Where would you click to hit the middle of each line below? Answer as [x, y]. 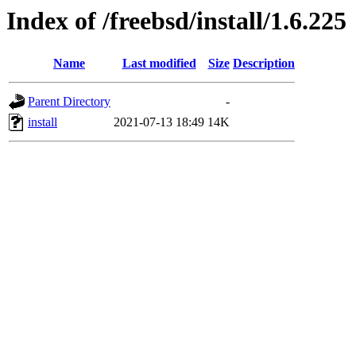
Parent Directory [69, 102]
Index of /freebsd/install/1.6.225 [176, 21]
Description [264, 64]
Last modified [159, 64]
